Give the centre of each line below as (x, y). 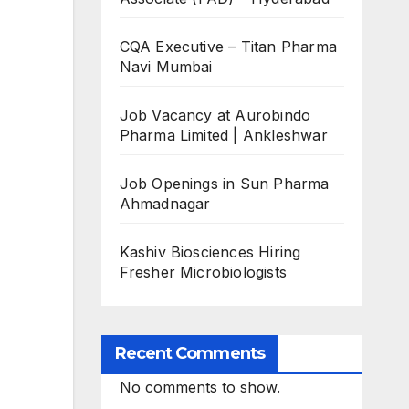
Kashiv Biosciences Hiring (210, 252)
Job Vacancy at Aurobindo (215, 115)
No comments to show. (199, 388)
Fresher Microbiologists (203, 273)
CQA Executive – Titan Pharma (228, 47)
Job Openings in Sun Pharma (224, 184)
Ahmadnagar (165, 204)
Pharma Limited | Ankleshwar (223, 136)
